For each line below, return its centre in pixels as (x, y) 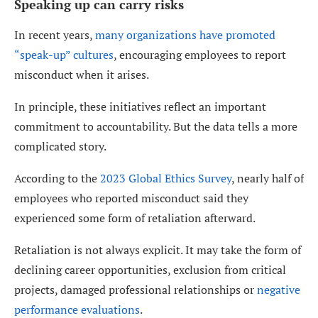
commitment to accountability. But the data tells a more (156, 126)
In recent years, (55, 34)
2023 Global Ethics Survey (166, 178)
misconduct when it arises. (82, 74)
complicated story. (60, 146)
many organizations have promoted (185, 34)
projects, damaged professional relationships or (136, 289)
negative (279, 289)
